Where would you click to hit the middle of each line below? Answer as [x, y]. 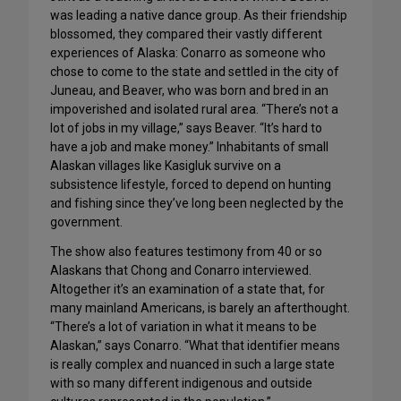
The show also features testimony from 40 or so [186, 252]
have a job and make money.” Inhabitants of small [189, 147]
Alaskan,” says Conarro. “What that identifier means [195, 346]
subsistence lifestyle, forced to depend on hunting [191, 185]
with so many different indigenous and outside [181, 384]
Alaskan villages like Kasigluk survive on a [166, 166]
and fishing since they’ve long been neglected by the [197, 204]
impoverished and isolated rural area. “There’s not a [194, 110]
